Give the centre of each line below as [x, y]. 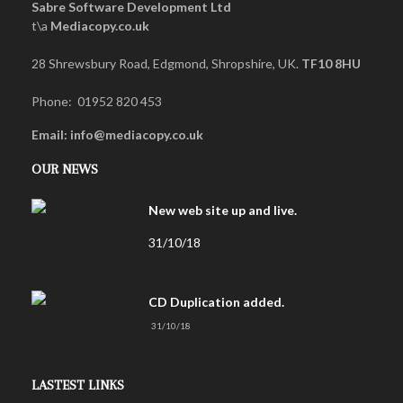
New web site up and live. [223, 210]
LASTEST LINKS [78, 385]
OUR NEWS [65, 170]
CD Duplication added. [216, 302]
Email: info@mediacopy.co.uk [117, 135]
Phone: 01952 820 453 [98, 102]
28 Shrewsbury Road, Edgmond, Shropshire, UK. [166, 64]
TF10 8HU [331, 64]
